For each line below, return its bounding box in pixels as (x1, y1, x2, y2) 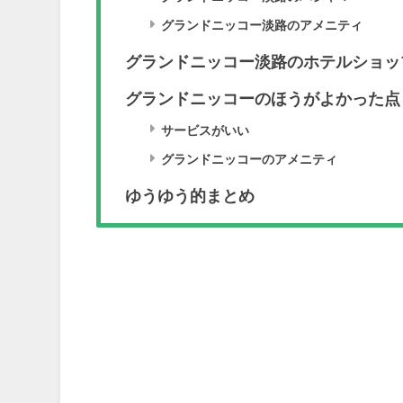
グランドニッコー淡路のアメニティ (161, 19, 363, 32)
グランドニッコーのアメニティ (161, 153, 338, 166)
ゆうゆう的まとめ (125, 188, 255, 205)
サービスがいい (161, 123, 250, 137)
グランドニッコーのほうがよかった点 (125, 91, 401, 108)
